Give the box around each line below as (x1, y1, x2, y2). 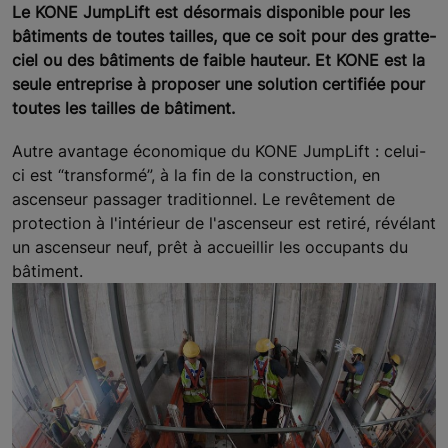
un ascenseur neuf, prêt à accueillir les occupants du (12, 236, 408, 257)
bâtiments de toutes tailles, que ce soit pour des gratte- (12, 25, 436, 46)
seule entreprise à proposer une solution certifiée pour (12, 73, 425, 94)
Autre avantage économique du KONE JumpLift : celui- (12, 140, 426, 161)
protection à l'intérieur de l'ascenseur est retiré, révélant (12, 212, 436, 233)
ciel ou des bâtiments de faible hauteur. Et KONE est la (12, 49, 425, 70)
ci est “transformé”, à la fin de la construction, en (12, 164, 380, 185)
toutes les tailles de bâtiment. (12, 97, 235, 118)
